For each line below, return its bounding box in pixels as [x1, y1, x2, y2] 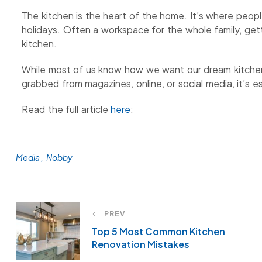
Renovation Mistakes [92, 237, 189, 250]
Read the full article [22, 102, 111, 115]
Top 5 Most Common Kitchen [92, 225, 225, 237]
